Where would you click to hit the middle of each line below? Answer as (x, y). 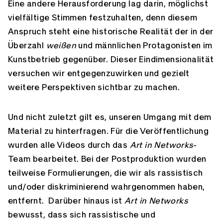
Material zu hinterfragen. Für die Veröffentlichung (108, 131)
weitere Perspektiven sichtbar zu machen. (94, 87)
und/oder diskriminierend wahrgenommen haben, (107, 187)
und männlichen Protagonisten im (144, 46)
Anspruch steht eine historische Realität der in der (111, 32)
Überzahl (27, 46)
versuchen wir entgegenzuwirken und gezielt (99, 73)
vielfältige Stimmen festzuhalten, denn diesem (103, 18)
